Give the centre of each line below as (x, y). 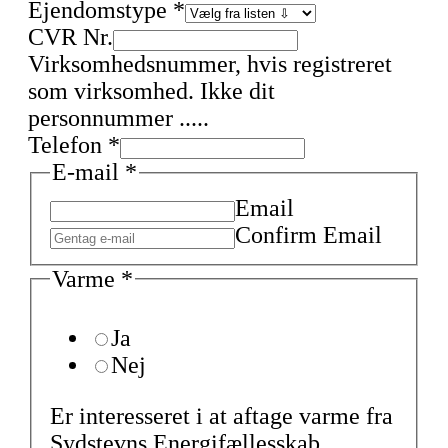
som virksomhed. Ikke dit (151, 91)
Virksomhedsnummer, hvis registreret (210, 64)
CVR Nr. (70, 37)
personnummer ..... (118, 118)
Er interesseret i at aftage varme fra (221, 416)
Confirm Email (308, 234)
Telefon (68, 145)
